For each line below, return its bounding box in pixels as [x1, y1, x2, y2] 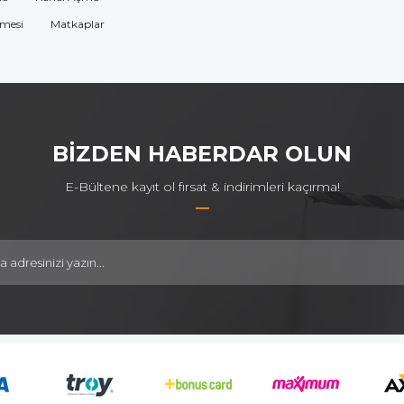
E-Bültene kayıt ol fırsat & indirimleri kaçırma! [64, 178, 340, 195]
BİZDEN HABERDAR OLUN [52, 140, 352, 167]
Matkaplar [50, 16, 105, 31]
